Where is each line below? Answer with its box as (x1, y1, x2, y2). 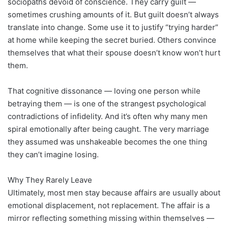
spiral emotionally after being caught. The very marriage (8, 124, 209, 134)
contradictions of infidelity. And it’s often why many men (8, 111, 208, 121)
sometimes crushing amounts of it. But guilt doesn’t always (8, 9, 219, 19)
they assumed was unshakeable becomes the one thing (8, 136, 207, 147)
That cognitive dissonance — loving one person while (8, 85, 201, 96)
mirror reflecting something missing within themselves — (8, 213, 214, 223)
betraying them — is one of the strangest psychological (8, 98, 206, 108)
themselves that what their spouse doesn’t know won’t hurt (8, 47, 220, 58)
